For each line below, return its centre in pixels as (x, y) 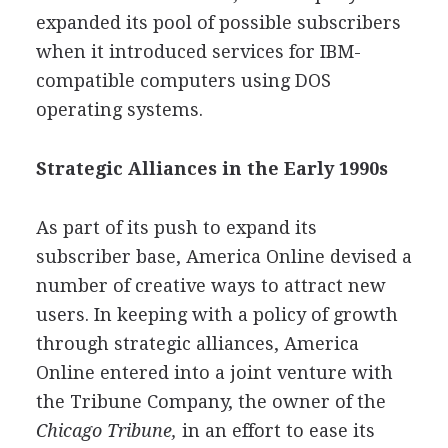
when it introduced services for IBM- (198, 51)
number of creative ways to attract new (210, 285)
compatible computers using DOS (183, 80)
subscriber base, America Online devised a (223, 256)
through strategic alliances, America (197, 343)
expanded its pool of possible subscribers (218, 22)
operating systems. (119, 109)
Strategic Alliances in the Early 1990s (211, 168)
